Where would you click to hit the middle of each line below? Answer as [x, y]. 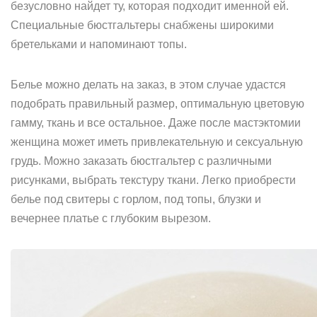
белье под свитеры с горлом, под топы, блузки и [136, 199]
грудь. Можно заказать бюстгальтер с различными [141, 161]
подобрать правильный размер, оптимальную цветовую [157, 104]
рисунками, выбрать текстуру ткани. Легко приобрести [153, 180]
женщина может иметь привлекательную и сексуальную [157, 142]
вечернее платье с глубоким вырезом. [111, 218]
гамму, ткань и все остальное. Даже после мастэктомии [156, 123]
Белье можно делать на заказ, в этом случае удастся [148, 85]
